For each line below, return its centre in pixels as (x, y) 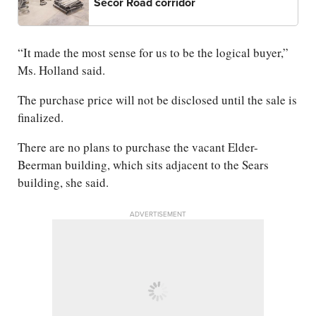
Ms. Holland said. (61, 71)
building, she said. (63, 183)
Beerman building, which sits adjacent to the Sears (143, 165)
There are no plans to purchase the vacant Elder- (138, 147)
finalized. (41, 118)
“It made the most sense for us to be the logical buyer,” (153, 53)
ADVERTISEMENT (158, 214)
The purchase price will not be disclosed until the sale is (157, 100)
